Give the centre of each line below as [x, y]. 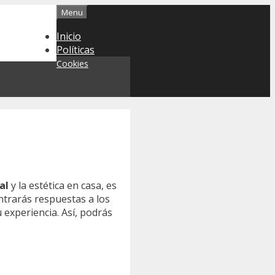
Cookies [72, 64]
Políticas [76, 50]
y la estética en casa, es [63, 185]
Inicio [69, 36]
